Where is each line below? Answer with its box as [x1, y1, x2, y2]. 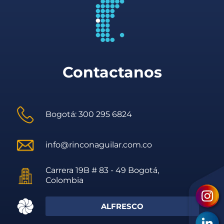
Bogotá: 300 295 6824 [45, 109, 132, 119]
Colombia [45, 175, 84, 185]
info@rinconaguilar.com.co [45, 140, 152, 150]
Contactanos [62, 63, 162, 82]
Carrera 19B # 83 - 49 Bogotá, [45, 165, 159, 175]
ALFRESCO [100, 201, 143, 211]
